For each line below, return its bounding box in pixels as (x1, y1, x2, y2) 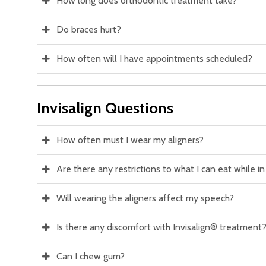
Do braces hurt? (56, 24, 121, 36)
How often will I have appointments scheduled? (56, 53, 252, 65)
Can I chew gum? (56, 250, 125, 262)
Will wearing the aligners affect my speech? (56, 192, 234, 204)
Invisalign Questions (37, 98, 173, 118)
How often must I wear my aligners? (56, 134, 204, 145)
